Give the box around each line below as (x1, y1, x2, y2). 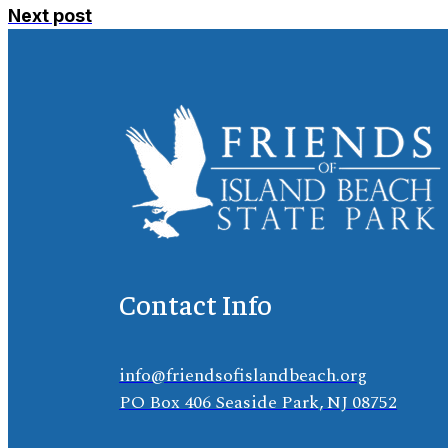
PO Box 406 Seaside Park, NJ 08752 (119, 388, 398, 416)
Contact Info (119, 285, 273, 321)
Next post (8, 4, 92, 26)
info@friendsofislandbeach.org (119, 361, 368, 389)
